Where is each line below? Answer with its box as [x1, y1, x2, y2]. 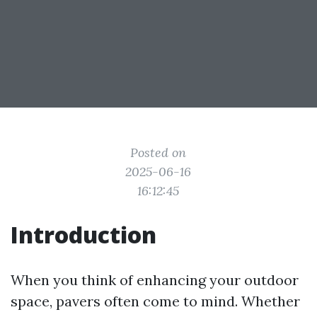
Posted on [130, 144, 187, 161]
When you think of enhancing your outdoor [11, 271, 299, 289]
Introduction [11, 219, 156, 250]
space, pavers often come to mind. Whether [11, 292, 300, 310]
